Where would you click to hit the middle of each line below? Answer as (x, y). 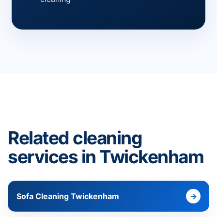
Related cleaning (75, 138)
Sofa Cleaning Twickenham (68, 196)
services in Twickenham (106, 157)
